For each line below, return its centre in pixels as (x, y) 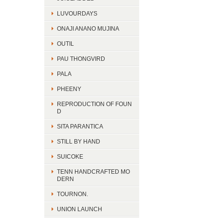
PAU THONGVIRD (81, 59)
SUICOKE (70, 156)
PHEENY (69, 89)
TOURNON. (73, 194)
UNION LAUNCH (80, 209)
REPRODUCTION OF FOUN (94, 104)
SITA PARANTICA (80, 126)
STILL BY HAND (79, 141)
